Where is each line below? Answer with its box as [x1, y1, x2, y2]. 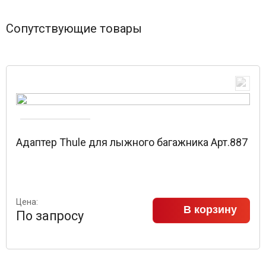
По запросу [16, 208, 84, 223]
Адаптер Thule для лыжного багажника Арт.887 [16, 136, 248, 148]
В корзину [183, 204, 237, 216]
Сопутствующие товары [6, 21, 142, 36]
